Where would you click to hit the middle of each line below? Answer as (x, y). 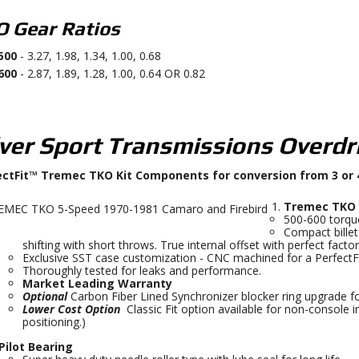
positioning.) (54, 322)
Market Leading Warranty (99, 283)
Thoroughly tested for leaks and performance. (141, 270)
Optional (46, 296)
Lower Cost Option (74, 309)
